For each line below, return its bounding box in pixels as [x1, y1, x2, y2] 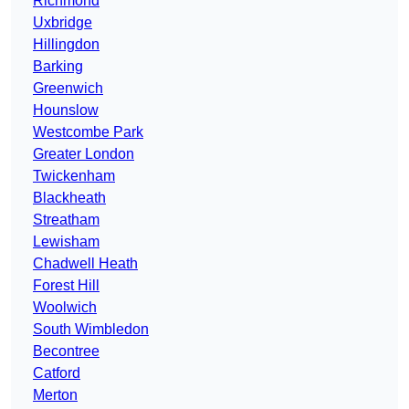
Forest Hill [33, 278, 100, 294]
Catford [33, 365, 80, 382]
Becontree [33, 343, 100, 360]
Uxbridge [33, 15, 92, 31]
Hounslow [33, 102, 99, 119]
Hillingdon [33, 37, 100, 53]
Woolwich [33, 299, 97, 316]
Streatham [33, 212, 100, 228]
